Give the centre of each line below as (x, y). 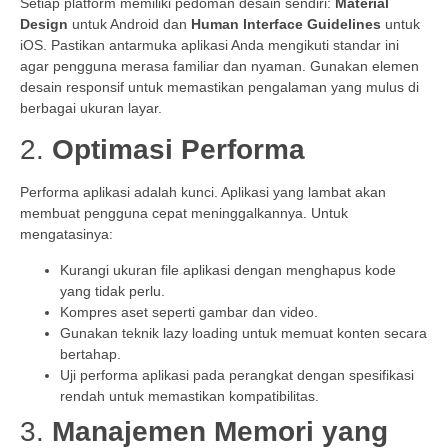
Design (44, 23)
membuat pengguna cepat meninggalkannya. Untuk (184, 213)
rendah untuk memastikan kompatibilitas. (189, 395)
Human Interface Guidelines (286, 23)
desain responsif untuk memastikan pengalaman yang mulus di (219, 86)
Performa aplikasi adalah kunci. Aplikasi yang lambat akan (203, 192)
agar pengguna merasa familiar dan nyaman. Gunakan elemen (219, 65)
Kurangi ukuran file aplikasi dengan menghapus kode (228, 269)
